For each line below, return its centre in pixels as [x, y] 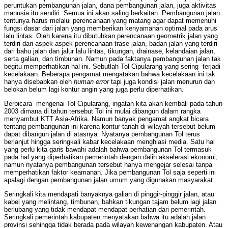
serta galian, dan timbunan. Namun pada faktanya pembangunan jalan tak [112, 59]
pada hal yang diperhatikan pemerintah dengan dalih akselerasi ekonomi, [111, 157]
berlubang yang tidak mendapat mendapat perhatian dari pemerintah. [105, 210]
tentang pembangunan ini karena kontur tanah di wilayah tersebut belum [110, 127]
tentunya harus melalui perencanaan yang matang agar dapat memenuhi [110, 21]
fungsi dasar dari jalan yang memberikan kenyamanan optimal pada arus [111, 28]
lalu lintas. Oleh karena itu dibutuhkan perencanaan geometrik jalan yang [111, 36]
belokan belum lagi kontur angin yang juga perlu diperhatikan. [94, 90]
